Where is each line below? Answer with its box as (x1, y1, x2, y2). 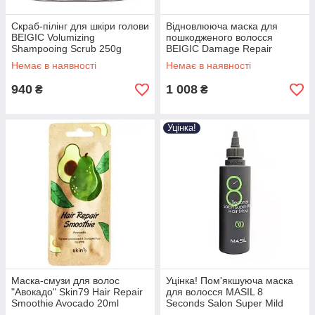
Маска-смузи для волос (11, 275, 120, 286)
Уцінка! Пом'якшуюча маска (166, 275, 293, 286)
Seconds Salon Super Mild (166, 297, 283, 309)
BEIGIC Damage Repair (166, 43, 272, 54)
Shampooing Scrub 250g (11, 43, 122, 54)
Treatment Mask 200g (166, 54, 264, 65)
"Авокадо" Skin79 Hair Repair (11, 286, 143, 297)
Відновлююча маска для (166, 20, 278, 32)
